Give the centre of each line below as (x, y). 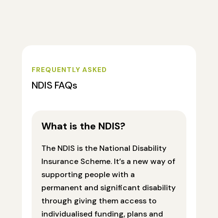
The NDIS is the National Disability (104, 148)
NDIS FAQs (54, 85)
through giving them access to (99, 201)
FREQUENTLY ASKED (69, 70)
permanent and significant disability (108, 188)
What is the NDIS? (83, 126)
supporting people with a (88, 175)
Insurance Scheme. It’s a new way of (108, 162)
